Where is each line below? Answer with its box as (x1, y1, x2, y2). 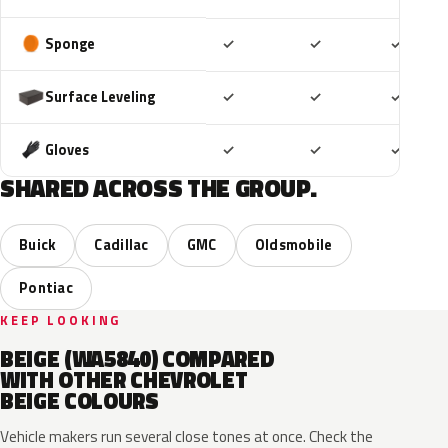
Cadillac (94, 234, 149, 256)
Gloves (45, 138, 89, 161)
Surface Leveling (45, 85, 155, 108)
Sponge (45, 32, 95, 55)
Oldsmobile (254, 234, 333, 256)
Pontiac (19, 277, 74, 299)
